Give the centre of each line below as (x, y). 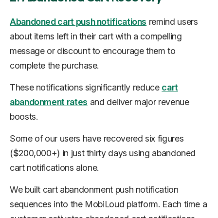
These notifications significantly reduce (86, 87)
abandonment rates (49, 102)
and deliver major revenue (138, 102)
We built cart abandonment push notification (94, 189)
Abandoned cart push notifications (78, 21)
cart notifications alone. (54, 167)
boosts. (24, 116)
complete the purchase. (54, 65)
